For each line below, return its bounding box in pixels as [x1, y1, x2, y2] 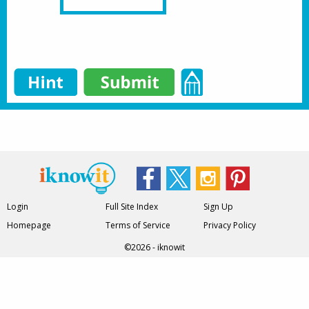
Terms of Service [105, 219, 170, 231]
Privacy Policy [203, 219, 257, 231]
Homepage [7, 219, 52, 231]
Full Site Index [105, 201, 158, 212]
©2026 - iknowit [124, 241, 185, 253]
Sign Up [203, 201, 234, 212]
